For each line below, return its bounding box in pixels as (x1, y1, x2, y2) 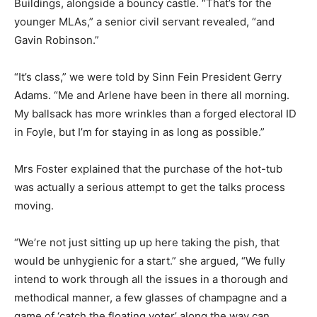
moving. (14, 199, 54, 213)
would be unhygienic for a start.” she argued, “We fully (14, 254, 285, 268)
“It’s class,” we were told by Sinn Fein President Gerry (14, 70, 282, 84)
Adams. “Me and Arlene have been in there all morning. (14, 88, 289, 103)
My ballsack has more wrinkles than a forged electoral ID (14, 107, 296, 121)
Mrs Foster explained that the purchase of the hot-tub (14, 162, 282, 176)
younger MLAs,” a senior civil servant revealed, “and (14, 15, 275, 29)
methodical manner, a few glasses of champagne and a (14, 291, 287, 305)
